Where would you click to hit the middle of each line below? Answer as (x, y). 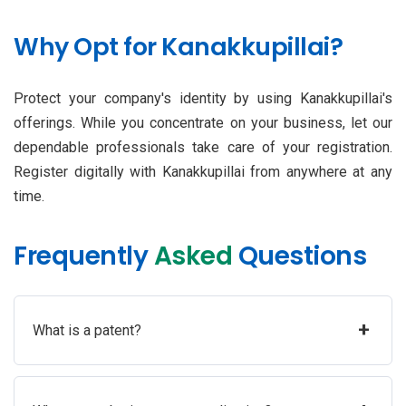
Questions (299, 256)
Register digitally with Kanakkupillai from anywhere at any (203, 172)
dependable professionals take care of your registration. (203, 148)
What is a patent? (87, 331)
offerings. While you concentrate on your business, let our (203, 123)
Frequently (81, 256)
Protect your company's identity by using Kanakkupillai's (203, 99)
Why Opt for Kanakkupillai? (178, 47)
